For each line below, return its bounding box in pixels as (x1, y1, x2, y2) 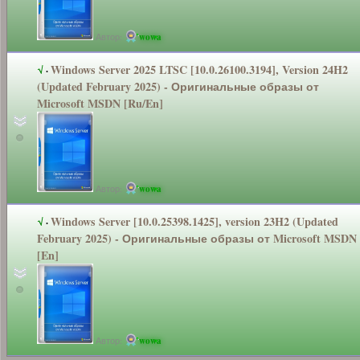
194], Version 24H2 (255, 60, 348, 78)
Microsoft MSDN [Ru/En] (37, 94, 163, 112)
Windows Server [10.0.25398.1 (51, 212, 198, 230)
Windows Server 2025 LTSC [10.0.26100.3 (51, 60, 255, 78)
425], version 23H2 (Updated (198, 212, 338, 230)
